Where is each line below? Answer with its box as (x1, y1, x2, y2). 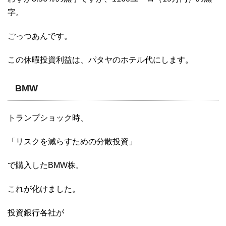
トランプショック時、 (8, 113, 88, 122)
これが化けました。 (8, 184, 80, 193)
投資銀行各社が (8, 208, 64, 217)
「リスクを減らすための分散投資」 (8, 137, 137, 146)
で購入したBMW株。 (8, 160, 84, 169)
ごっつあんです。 (8, 31, 72, 40)
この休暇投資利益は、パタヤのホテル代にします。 (8, 55, 193, 64)
